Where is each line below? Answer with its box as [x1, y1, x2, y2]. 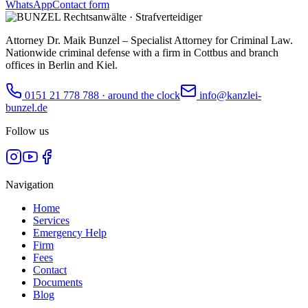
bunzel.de [5, 101, 47, 113]
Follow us [5, 124, 49, 137]
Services [33, 214, 69, 226]
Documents [33, 276, 82, 288]
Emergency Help [33, 226, 107, 239]
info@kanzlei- [199, 89, 261, 101]
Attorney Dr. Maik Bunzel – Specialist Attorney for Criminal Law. [5, 34, 293, 46]
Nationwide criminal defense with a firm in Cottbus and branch [5, 46, 278, 58]
